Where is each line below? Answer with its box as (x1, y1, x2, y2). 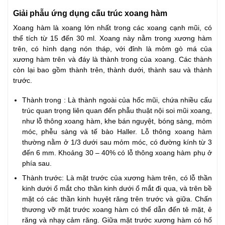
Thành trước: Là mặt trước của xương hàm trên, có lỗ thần (22, 174, 212, 182)
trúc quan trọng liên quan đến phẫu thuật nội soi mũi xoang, (22, 106, 212, 115)
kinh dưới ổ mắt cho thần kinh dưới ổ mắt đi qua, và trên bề (22, 184, 212, 192)
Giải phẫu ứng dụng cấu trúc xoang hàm (13, 8, 167, 18)
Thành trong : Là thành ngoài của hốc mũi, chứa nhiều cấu (22, 96, 212, 104)
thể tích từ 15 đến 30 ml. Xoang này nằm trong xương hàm (13, 35, 212, 42)
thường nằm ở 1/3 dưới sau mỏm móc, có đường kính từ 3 (22, 138, 212, 146)
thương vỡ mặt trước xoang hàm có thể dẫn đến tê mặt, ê (22, 205, 212, 213)
